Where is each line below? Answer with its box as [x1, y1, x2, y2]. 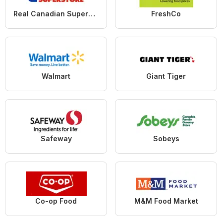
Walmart [42, 72, 70, 81]
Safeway [40, 134, 72, 143]
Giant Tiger [146, 72, 186, 81]
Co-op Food [35, 197, 77, 206]
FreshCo [151, 9, 181, 18]
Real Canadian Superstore [88, 9, 95, 18]
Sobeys [153, 134, 179, 143]
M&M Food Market [134, 197, 198, 206]
